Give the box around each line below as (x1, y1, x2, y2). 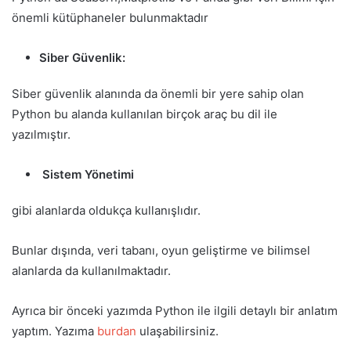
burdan (97, 324, 139, 339)
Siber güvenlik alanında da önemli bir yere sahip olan (12, 86, 304, 102)
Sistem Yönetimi (39, 167, 143, 183)
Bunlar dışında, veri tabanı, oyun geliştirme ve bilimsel (12, 243, 310, 259)
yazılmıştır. (12, 127, 74, 143)
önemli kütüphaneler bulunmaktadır (12, 10, 208, 26)
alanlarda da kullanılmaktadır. (12, 263, 171, 279)
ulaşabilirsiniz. (139, 324, 219, 339)
